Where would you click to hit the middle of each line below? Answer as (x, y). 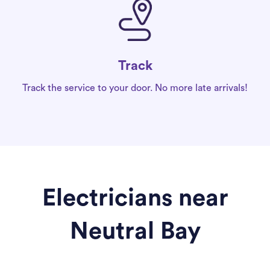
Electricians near (135, 199)
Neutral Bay (135, 232)
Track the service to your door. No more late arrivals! (135, 88)
